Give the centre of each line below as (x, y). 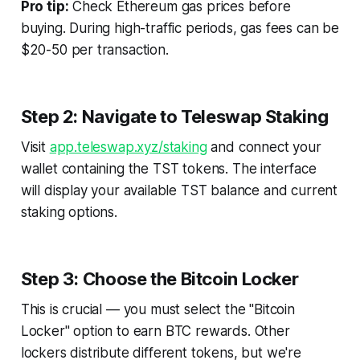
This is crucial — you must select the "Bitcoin (157, 309)
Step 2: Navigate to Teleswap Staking (174, 116)
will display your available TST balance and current (179, 190)
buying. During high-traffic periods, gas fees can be (180, 28)
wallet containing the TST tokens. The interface (168, 168)
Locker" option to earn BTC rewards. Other (155, 331)
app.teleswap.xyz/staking (128, 147)
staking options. (69, 212)
